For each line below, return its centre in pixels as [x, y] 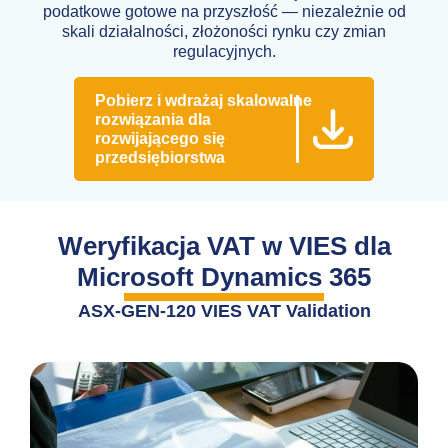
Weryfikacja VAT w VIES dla [224, 245]
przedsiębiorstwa [160, 157]
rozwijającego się [160, 138]
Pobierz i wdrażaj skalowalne [203, 100]
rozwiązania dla [153, 119]
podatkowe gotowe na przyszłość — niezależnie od [224, 12]
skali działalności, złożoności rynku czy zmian [224, 32]
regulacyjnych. [224, 52]
